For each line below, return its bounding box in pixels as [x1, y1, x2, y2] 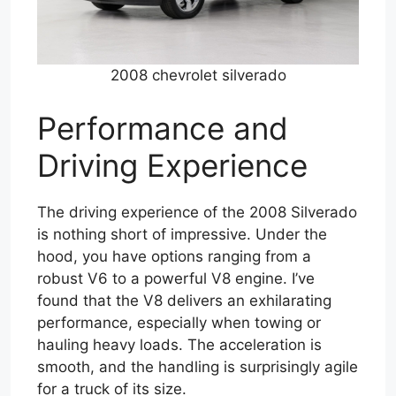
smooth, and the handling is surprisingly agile [37, 357, 358, 376]
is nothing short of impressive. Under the [37, 225, 327, 243]
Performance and [37, 109, 288, 147]
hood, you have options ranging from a [37, 247, 311, 265]
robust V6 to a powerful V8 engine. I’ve [37, 269, 315, 287]
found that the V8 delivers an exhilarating [37, 291, 331, 309]
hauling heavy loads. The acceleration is [37, 335, 322, 354]
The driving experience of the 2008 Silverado [37, 202, 357, 221]
